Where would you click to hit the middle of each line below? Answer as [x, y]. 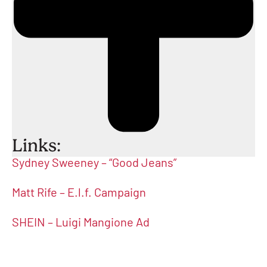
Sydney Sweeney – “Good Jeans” [95, 164]
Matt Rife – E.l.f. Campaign [79, 194]
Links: [36, 145]
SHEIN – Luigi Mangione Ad [81, 224]
